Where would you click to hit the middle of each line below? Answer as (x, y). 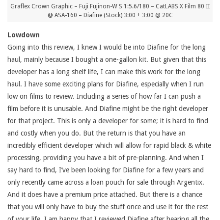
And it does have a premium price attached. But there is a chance (105, 195)
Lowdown (24, 35)
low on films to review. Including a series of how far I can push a (104, 96)
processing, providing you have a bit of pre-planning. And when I (106, 158)
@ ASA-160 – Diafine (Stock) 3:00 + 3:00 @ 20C (110, 15)
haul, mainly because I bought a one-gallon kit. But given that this (107, 60)
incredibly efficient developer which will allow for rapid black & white (109, 146)
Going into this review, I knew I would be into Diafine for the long (107, 47)
